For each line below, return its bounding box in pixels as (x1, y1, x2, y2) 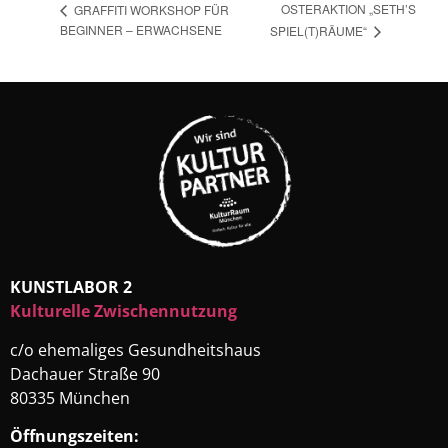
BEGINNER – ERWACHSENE (60, 20, 222, 38)
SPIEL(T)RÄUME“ (269, 21, 370, 39)
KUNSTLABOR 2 (10, 276, 132, 299)
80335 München (10, 386, 130, 409)
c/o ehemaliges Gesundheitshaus (10, 338, 261, 361)
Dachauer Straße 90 (10, 362, 160, 385)
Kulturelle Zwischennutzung (10, 300, 237, 323)
